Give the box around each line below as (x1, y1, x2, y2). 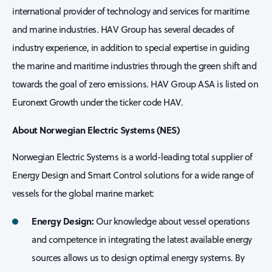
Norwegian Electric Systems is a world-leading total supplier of (12, 151, 253, 163)
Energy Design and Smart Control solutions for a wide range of (12, 169, 254, 182)
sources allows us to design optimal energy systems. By (32, 251, 244, 264)
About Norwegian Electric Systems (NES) (12, 123, 180, 137)
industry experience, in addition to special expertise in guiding (12, 41, 249, 54)
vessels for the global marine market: (12, 187, 154, 200)
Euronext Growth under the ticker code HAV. (12, 96, 183, 109)
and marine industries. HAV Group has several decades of (12, 23, 234, 36)
